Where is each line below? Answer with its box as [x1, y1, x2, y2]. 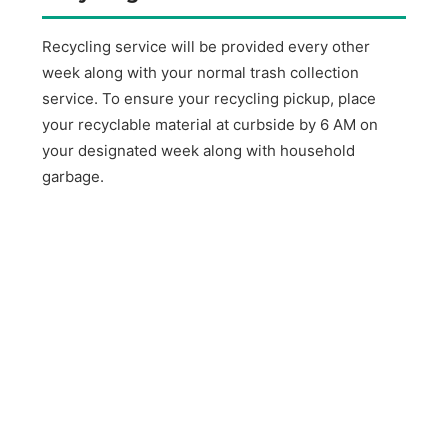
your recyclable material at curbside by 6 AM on [42, 115, 379, 135]
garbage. [42, 167, 105, 187]
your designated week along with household [42, 141, 356, 161]
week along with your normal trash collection [42, 63, 360, 83]
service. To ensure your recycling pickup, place [42, 89, 377, 109]
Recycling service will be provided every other [42, 37, 371, 57]
